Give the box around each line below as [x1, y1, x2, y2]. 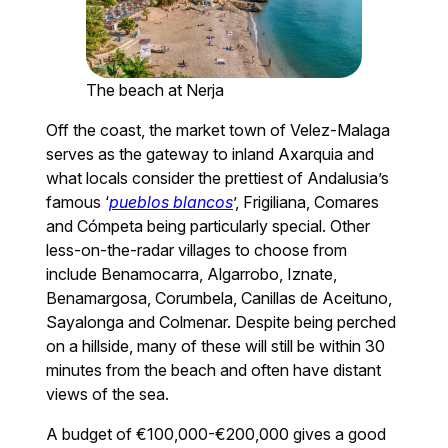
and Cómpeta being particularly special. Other [46, 216, 371, 237]
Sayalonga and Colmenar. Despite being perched [46, 312, 397, 333]
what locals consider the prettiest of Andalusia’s [46, 168, 390, 189]
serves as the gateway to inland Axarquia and [46, 144, 375, 165]
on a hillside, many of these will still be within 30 [46, 336, 386, 357]
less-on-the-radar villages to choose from [46, 240, 348, 261]
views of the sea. [46, 384, 170, 405]
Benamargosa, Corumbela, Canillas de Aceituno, [46, 288, 393, 309]
